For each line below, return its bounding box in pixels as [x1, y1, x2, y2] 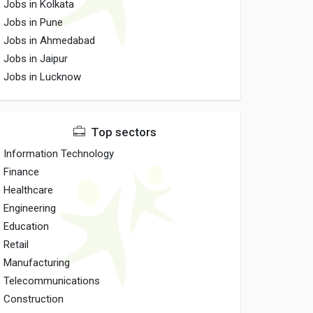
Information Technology [3, 147, 115, 160]
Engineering [3, 202, 57, 214]
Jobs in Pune [3, 16, 64, 29]
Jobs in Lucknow [3, 71, 82, 83]
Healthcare [3, 184, 54, 196]
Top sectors [88, 125, 157, 139]
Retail [3, 238, 29, 251]
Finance [3, 166, 40, 178]
